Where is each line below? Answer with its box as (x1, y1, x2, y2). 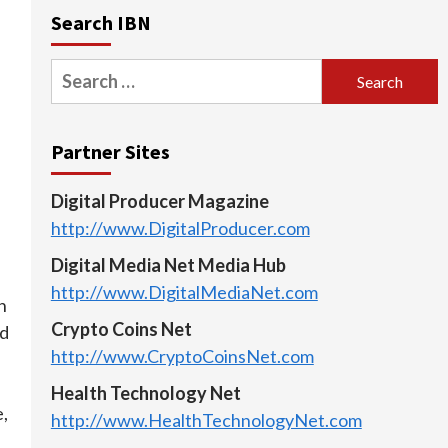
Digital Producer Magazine (50, 190, 269, 213)
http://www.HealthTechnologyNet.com (50, 409, 362, 432)
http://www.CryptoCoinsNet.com (50, 345, 314, 368)
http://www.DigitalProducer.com (50, 217, 310, 240)
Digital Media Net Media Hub (50, 254, 286, 277)
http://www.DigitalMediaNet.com (50, 281, 318, 304)
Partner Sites (50, 139, 170, 165)
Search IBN (50, 10, 151, 36)
